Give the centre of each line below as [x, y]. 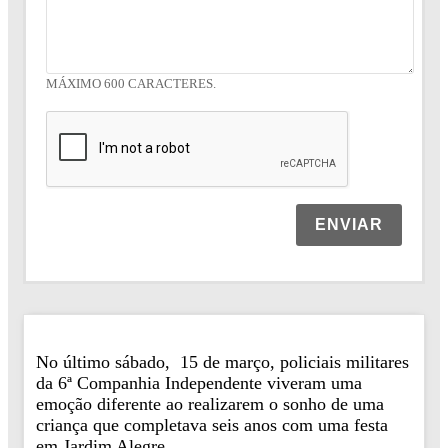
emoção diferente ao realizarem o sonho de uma [210, 403]
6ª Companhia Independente [162, 382]
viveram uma [314, 382]
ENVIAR [348, 225]
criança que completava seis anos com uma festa [212, 424]
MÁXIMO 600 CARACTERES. [131, 84]
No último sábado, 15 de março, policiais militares [222, 361]
